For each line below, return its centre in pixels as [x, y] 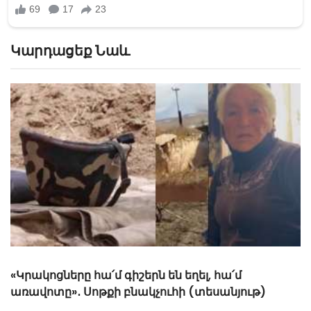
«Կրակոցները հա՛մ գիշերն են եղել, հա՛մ [126, 276]
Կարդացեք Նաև [70, 51]
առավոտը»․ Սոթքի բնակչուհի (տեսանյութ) [138, 292]
